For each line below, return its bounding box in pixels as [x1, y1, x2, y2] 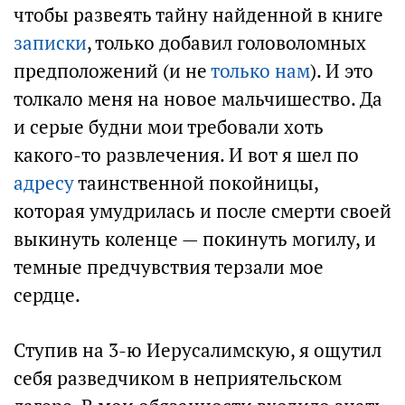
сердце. [14, 283, 80, 307]
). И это [310, 59, 373, 83]
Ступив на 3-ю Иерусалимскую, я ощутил [14, 338, 381, 363]
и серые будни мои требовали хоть [14, 115, 324, 139]
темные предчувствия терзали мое [14, 255, 324, 279]
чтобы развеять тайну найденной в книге [14, 3, 383, 27]
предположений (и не [14, 59, 211, 83]
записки [14, 31, 87, 55]
